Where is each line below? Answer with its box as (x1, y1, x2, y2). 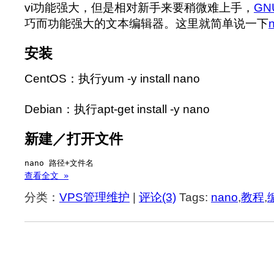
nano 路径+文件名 (24, 158, 98, 168)
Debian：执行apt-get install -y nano (24, 102, 210, 116)
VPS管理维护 (59, 191, 130, 204)
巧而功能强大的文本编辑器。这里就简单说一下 (24, 17, 268, 30)
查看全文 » (24, 171, 68, 181)
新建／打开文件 (24, 131, 123, 147)
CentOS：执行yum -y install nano (24, 72, 200, 86)
